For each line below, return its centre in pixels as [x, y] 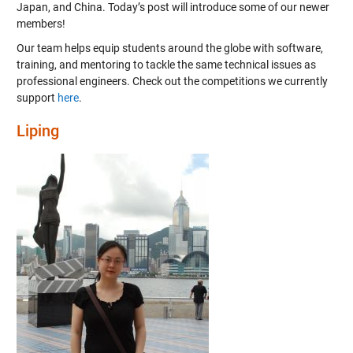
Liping [37, 131]
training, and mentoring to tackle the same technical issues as [166, 65]
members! [41, 24]
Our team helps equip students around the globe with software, [169, 48]
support [37, 98]
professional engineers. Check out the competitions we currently [172, 81]
